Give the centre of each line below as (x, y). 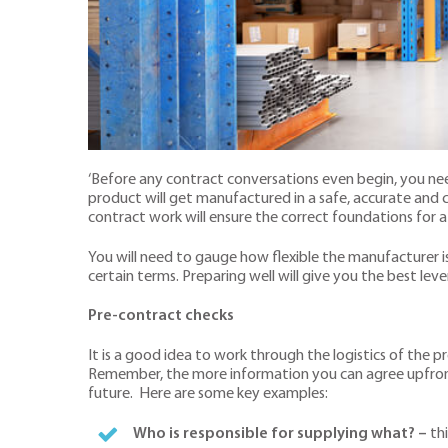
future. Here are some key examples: (208, 394)
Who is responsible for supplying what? (274, 433)
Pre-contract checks (161, 316)
